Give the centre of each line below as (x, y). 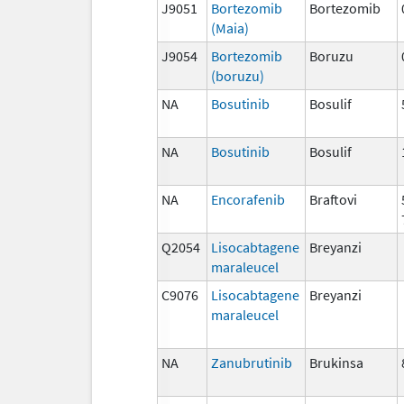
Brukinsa (336, 362)
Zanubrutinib (252, 362)
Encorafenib (248, 199)
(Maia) (230, 28)
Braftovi (333, 199)
